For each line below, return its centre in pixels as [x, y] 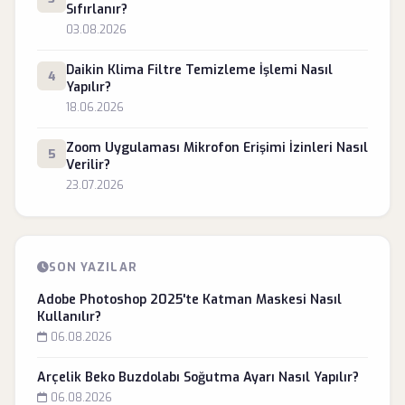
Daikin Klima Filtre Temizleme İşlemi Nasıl [199, 70]
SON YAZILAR [93, 267]
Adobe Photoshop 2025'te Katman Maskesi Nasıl [189, 300]
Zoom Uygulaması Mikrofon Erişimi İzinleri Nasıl [217, 148]
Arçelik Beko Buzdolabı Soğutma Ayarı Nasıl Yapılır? [198, 377]
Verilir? [88, 165]
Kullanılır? [69, 317]
